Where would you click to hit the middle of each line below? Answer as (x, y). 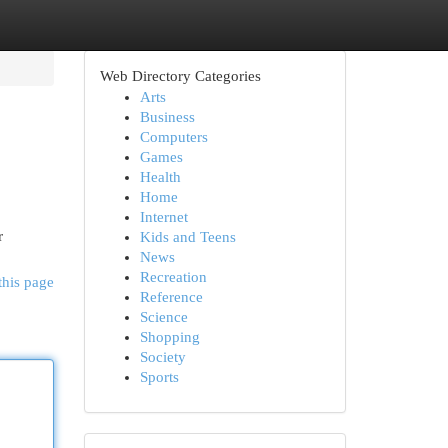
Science (163, 317)
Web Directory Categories (180, 76)
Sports (159, 377)
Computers (173, 137)
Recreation (173, 277)
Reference (171, 297)
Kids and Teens (187, 237)
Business (167, 117)
